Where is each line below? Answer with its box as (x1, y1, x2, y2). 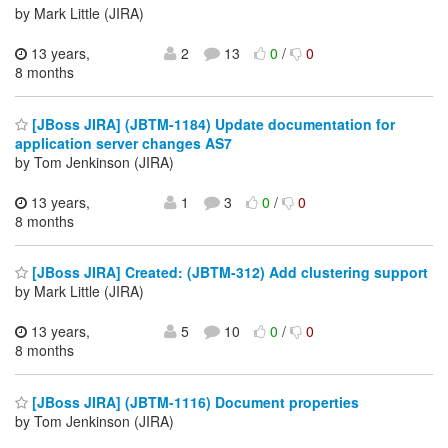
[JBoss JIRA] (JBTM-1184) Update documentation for (28, 113, 395, 134)
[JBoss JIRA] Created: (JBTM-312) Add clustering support (28, 262, 428, 283)
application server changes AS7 (15, 132, 232, 153)
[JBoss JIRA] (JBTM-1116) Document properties (28, 391, 359, 412)
